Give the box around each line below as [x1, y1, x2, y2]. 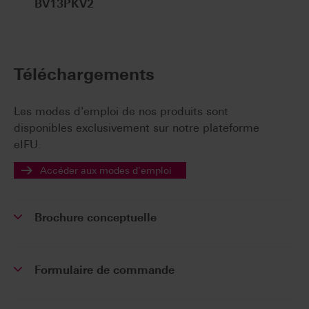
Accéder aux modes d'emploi [40, 165, 172, 177]
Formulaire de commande [34, 263, 175, 277]
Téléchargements [14, 64, 154, 85]
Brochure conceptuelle [34, 211, 157, 225]
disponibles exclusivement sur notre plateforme [14, 121, 259, 135]
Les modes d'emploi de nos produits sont [14, 105, 228, 119]
